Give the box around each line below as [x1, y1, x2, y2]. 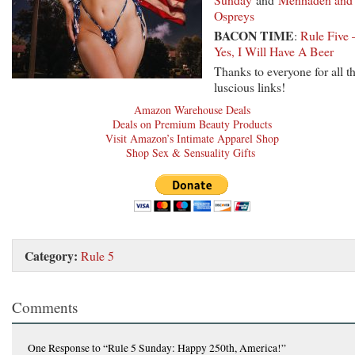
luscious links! [214, 78, 285, 95]
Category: [25, 246, 78, 265]
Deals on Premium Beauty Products [113, 116, 272, 132]
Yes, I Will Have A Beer [214, 42, 334, 59]
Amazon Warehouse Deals [134, 101, 250, 117]
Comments [12, 296, 78, 317]
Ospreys [214, 6, 254, 24]
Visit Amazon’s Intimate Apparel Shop [105, 130, 279, 146]
